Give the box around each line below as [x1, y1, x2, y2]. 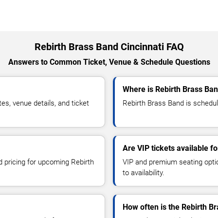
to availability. [123, 168, 164, 178]
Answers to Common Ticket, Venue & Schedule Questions [8, 57, 210, 67]
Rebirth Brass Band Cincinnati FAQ [34, 41, 184, 53]
